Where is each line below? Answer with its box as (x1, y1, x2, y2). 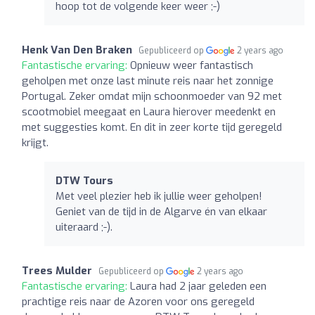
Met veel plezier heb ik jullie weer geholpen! (56, 188, 262, 203)
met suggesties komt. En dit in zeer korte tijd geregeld (22, 120, 282, 134)
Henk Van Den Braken (22, 42, 132, 57)
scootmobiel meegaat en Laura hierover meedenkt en (22, 104, 276, 119)
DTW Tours (56, 173, 113, 188)
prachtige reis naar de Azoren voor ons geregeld (22, 294, 255, 309)
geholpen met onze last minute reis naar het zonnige (22, 73, 274, 88)
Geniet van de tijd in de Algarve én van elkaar (56, 204, 267, 219)
